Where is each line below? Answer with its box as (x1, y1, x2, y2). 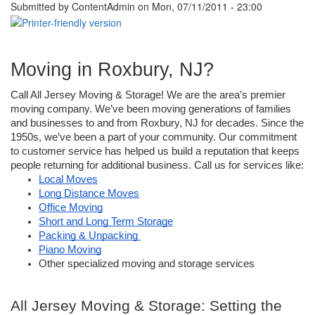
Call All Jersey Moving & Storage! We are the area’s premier (11, 89, 285, 101)
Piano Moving (39, 244, 101, 256)
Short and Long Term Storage (39, 216, 173, 228)
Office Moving (39, 202, 103, 214)
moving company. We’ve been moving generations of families (11, 103, 291, 115)
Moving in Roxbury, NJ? (11, 59, 214, 81)
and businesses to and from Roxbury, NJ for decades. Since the (11, 117, 304, 129)
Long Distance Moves (39, 188, 139, 200)
